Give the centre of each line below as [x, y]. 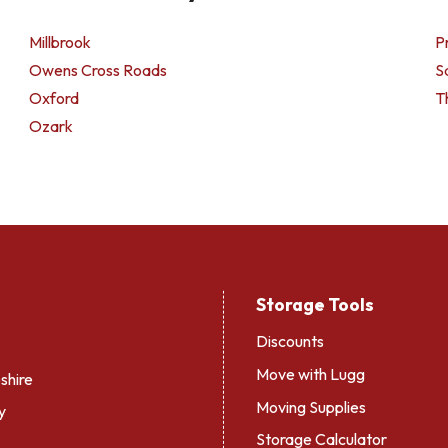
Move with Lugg [310, 373]
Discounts [290, 341]
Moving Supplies [311, 406]
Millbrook [60, 42]
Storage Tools [315, 304]
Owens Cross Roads [98, 70]
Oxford [54, 98]
